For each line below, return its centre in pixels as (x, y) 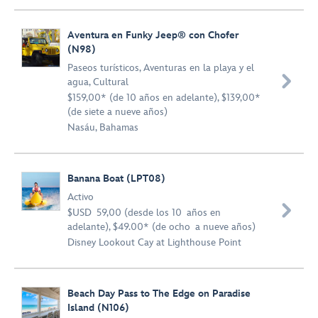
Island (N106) (98, 308)
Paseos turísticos (103, 68)
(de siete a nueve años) (117, 112)
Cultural (111, 82)
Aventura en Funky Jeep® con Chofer (153, 35)
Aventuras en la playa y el (199, 68)
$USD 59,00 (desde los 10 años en (144, 213)
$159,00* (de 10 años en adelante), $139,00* (164, 98)
